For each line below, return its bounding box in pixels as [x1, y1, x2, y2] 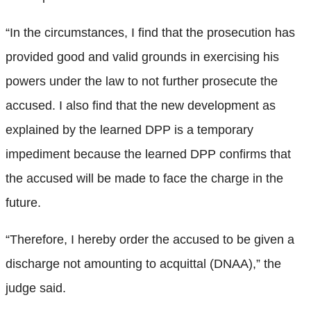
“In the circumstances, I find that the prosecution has [6, 25, 295, 40]
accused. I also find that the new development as [6, 98, 276, 112]
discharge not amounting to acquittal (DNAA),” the [6, 256, 281, 271]
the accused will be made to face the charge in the [6, 171, 283, 185]
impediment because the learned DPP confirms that [6, 146, 291, 161]
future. [6, 195, 41, 210]
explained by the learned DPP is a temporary [6, 122, 253, 137]
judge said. [6, 280, 66, 295]
